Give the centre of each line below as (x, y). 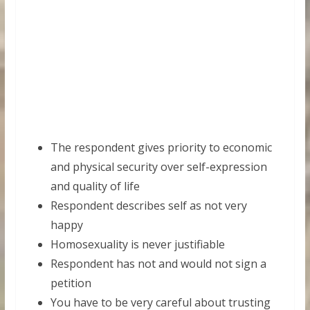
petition (71, 283)
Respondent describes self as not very (148, 206)
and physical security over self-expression (158, 167)
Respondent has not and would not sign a (158, 264)
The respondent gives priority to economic (161, 147)
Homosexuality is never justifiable (137, 244)
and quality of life (95, 186)
